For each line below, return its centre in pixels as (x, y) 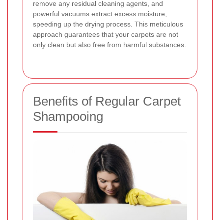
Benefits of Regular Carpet (107, 101)
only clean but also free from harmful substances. (110, 44)
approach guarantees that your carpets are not (106, 34)
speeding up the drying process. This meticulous (108, 24)
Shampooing (68, 116)
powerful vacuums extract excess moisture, (100, 14)
